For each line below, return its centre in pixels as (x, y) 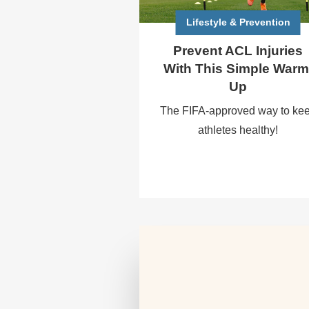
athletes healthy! (238, 130)
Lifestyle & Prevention (238, 22)
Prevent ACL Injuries (238, 51)
